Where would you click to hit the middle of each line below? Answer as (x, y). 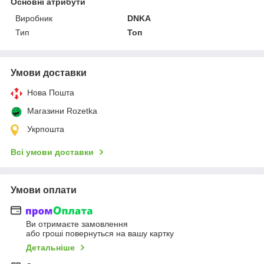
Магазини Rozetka (62, 110)
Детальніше (50, 248)
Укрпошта (46, 129)
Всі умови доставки (52, 152)
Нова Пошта (51, 92)
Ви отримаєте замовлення (77, 224)
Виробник (34, 18)
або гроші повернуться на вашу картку (100, 234)
